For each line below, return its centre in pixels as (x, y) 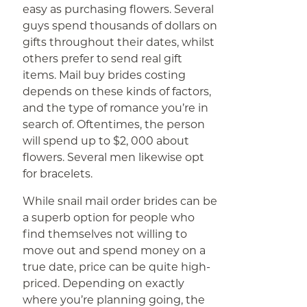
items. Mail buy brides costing (105, 75)
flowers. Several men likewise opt (114, 157)
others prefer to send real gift (103, 59)
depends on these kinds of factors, (117, 91)
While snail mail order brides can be (120, 201)
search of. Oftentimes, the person (114, 124)
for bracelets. (58, 174)
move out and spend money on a (114, 250)
